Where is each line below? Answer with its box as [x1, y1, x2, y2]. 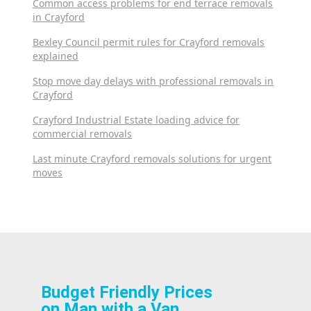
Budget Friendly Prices [40, 282, 212, 302]
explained [33, 49, 79, 62]
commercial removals [33, 126, 133, 140]
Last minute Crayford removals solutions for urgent [33, 151, 272, 165]
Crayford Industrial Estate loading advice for [33, 112, 240, 126]
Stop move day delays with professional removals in [33, 74, 274, 87]
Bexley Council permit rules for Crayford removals [33, 35, 265, 49]
